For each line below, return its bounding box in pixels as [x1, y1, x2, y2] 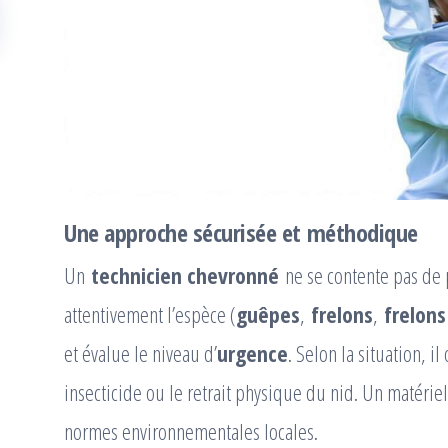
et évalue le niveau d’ [64, 338, 217, 369]
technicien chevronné [91, 260, 279, 291]
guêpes [236, 299, 300, 330]
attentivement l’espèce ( [64, 299, 236, 330]
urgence [217, 338, 288, 369]
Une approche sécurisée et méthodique [64, 216, 418, 250]
